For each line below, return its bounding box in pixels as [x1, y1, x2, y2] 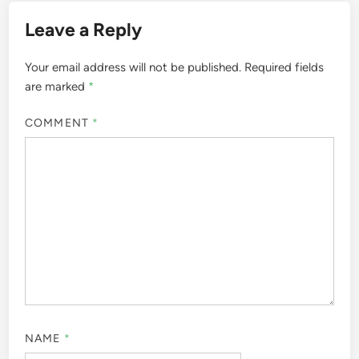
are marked [25, 79, 89, 94]
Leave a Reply [25, 18, 143, 41]
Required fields [244, 60, 325, 75]
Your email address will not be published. [25, 60, 242, 75]
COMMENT [25, 115, 92, 130]
